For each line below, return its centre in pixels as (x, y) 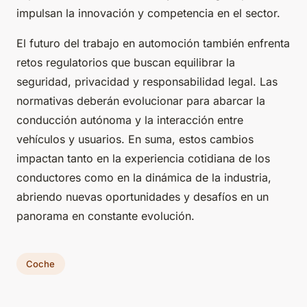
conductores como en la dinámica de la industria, (144, 178)
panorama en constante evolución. (106, 216)
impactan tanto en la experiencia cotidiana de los (143, 159)
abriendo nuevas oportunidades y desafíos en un (143, 197)
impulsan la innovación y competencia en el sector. (148, 13)
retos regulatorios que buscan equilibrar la (126, 63)
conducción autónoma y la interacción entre (130, 120)
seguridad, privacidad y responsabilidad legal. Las (147, 82)
